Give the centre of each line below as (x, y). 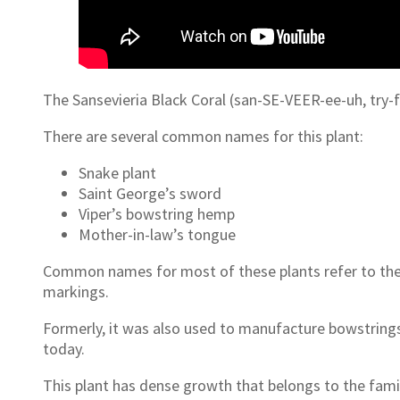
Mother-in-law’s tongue (157, 235)
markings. (78, 292)
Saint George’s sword (150, 194)
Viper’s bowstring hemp (157, 214)
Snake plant (117, 173)
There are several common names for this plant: (203, 137)
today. (64, 349)
